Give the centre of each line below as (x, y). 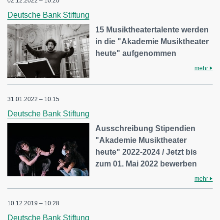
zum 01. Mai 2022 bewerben (146, 164)
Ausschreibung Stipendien (146, 128)
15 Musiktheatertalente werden (152, 30)
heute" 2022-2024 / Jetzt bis (146, 152)
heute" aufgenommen (136, 54)
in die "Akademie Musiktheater (152, 42)
